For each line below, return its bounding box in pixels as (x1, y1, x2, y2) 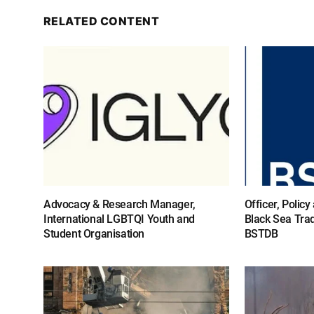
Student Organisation (43, 226, 144, 240)
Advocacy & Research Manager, (43, 197, 196, 211)
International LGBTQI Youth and (43, 212, 196, 226)
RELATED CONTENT (43, 13, 160, 28)
